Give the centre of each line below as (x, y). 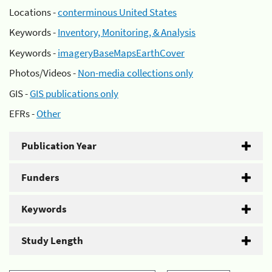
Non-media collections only (135, 73)
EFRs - (23, 114)
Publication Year (59, 146)
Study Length (52, 240)
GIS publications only (74, 93)
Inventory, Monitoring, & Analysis (127, 32)
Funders (40, 177)
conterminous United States (117, 12)
